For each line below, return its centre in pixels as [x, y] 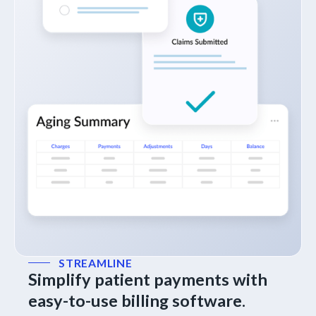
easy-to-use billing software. [136, 301]
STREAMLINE [95, 263]
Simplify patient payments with [147, 280]
